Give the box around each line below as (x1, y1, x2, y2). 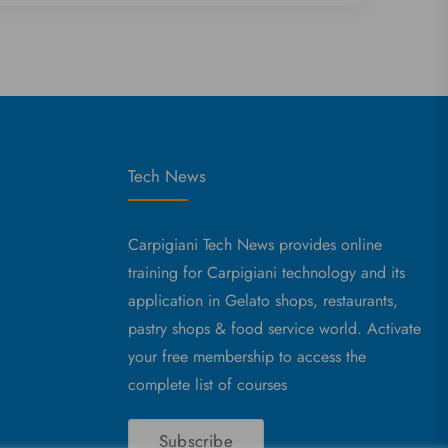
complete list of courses (128, 372, 288, 396)
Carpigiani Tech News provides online (128, 232, 383, 256)
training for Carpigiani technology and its (128, 260, 406, 284)
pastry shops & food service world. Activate (128, 316, 422, 340)
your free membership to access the (128, 344, 367, 368)
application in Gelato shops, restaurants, (128, 288, 399, 312)
